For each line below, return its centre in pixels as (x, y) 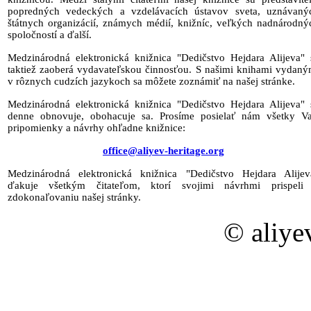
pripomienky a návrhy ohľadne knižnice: (96, 128)
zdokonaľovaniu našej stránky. (74, 197)
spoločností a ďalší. (50, 35)
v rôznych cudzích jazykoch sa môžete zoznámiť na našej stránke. (151, 82)
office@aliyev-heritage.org (163, 151)
